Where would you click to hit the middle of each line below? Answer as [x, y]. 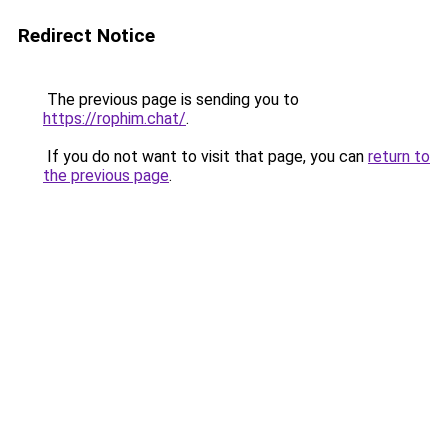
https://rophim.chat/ [114, 118]
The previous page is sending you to [171, 99]
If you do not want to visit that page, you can [205, 156]
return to [399, 156]
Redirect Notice [86, 35]
